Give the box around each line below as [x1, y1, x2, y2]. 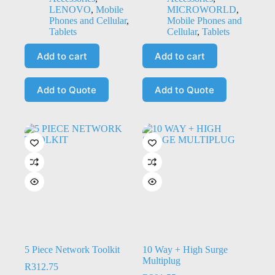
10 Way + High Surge [142, 244, 228, 255]
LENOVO [49, 4, 91, 15]
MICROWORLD [166, 4, 236, 15]
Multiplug [142, 255, 180, 266]
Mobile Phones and [166, 15, 242, 26]
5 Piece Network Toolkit [25, 244, 120, 255]
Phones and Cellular [49, 15, 126, 26]
